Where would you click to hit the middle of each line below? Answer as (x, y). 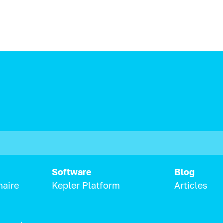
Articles (191, 185)
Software (72, 171)
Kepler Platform (86, 185)
